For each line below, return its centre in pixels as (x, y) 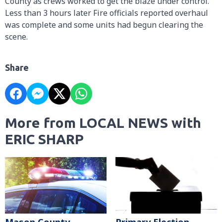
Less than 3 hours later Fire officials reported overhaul (107, 13)
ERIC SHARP (44, 139)
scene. (16, 36)
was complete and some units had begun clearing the (104, 25)
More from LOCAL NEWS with (103, 122)
